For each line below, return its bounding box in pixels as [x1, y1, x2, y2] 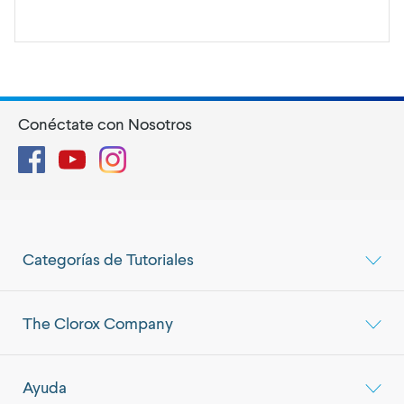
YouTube [85, 145, 138, 162]
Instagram [125, 145, 188, 162]
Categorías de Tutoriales [23, 249, 194, 269]
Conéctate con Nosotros [18, 114, 192, 133]
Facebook [44, 145, 107, 162]
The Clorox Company [23, 313, 173, 333]
